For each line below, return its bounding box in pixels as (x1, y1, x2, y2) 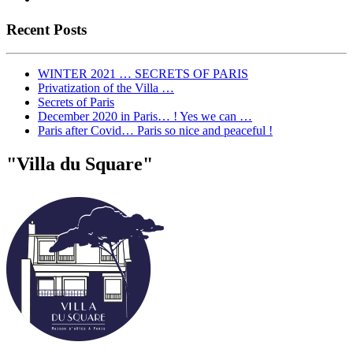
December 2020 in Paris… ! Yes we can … (38, 110, 252, 124)
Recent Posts (6, 20, 87, 38)
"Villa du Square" (6, 154, 153, 175)
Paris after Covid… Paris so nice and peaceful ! (38, 124, 273, 138)
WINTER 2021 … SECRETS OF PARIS (38, 67, 248, 81)
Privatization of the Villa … (38, 81, 174, 95)
